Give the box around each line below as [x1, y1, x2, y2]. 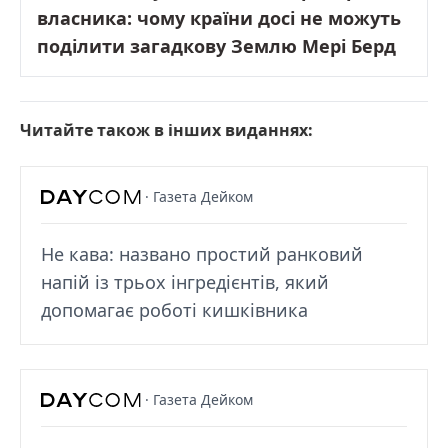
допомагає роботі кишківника [41, 297, 308, 322]
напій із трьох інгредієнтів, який [41, 269, 329, 294]
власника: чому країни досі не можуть [37, 5, 401, 30]
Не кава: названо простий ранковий [41, 241, 363, 266]
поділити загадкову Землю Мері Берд [37, 33, 396, 58]
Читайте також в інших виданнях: [20, 118, 313, 141]
